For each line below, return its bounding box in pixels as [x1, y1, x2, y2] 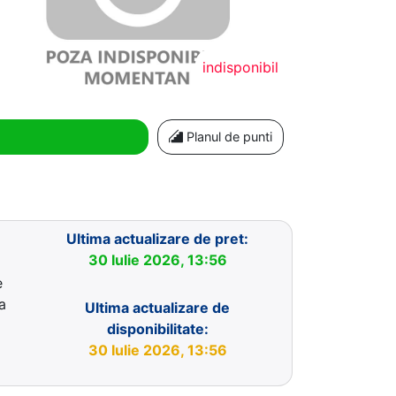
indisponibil [202, 57, 278, 76]
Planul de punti [183, 128, 272, 144]
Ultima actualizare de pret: [66, 229, 249, 247]
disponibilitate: [106, 319, 209, 338]
